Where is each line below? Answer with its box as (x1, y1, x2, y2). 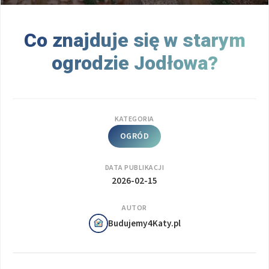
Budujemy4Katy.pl (107, 216, 181, 230)
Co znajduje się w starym (23, 28, 246, 52)
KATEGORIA (115, 113, 154, 124)
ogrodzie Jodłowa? (51, 51, 218, 74)
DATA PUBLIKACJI (104, 162, 165, 173)
